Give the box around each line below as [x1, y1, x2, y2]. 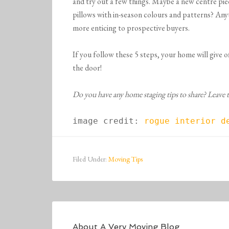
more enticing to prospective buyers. [73, 22, 190, 34]
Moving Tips [108, 154, 143, 164]
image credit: [73, 116, 144, 126]
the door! [73, 62, 102, 74]
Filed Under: [73, 154, 108, 164]
